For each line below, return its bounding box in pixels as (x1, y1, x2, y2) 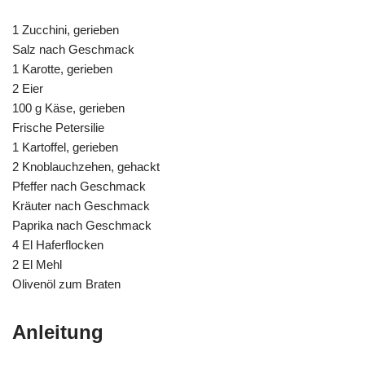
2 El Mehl (12, 257, 62, 271)
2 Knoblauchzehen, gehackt (12, 159, 160, 174)
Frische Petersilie (12, 120, 104, 134)
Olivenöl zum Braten (12, 276, 121, 291)
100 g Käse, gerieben (12, 100, 125, 115)
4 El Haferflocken (12, 237, 103, 252)
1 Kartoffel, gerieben (12, 139, 118, 154)
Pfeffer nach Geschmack (12, 178, 146, 193)
